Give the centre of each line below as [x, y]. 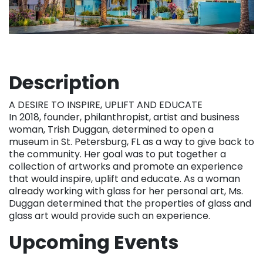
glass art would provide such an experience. [109, 216]
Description [64, 83]
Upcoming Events [94, 242]
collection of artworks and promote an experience [126, 167]
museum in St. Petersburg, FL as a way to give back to [131, 142]
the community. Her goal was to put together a [117, 154]
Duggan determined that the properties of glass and [130, 204]
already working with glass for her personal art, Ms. [126, 191]
